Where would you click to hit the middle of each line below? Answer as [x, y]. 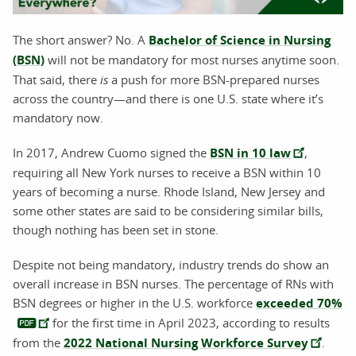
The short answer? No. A [81, 39]
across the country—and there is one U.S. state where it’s [168, 98]
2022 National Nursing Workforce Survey [186, 342]
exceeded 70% [299, 303]
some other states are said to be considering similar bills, [168, 210]
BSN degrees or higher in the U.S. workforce [134, 302]
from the [38, 342]
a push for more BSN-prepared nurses [215, 79]
